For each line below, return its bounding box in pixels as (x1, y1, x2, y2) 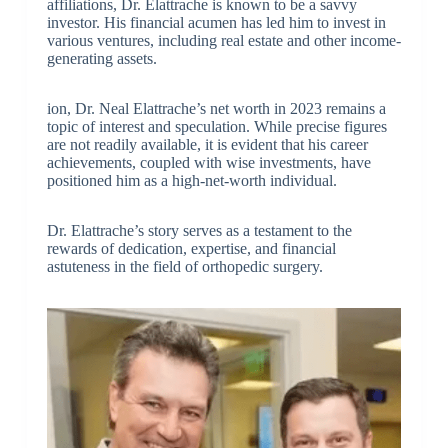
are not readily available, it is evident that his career (46, 135, 368, 153)
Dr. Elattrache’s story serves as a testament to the (46, 221, 352, 239)
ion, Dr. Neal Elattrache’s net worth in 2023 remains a (46, 99, 386, 117)
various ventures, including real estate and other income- (46, 31, 401, 49)
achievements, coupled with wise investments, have (46, 153, 371, 171)
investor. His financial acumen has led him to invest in (46, 13, 386, 31)
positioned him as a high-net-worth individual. (46, 171, 337, 189)
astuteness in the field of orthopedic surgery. (46, 257, 323, 275)
